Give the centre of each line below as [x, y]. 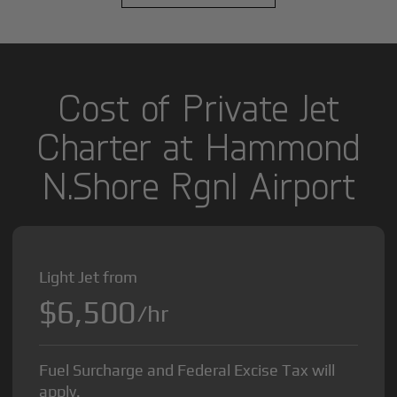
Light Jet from [89, 276]
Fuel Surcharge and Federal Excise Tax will [187, 370]
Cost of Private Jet [198, 107]
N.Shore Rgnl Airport [198, 185]
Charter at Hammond [198, 146]
